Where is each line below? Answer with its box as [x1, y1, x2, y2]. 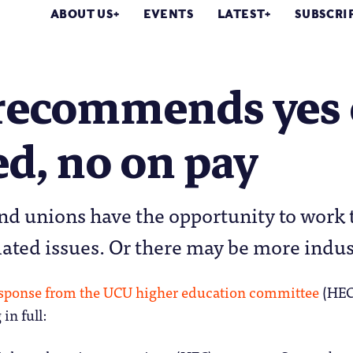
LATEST [217, 6, 266, 20]
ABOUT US [50, 6, 114, 20]
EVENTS [143, 6, 195, 20]
